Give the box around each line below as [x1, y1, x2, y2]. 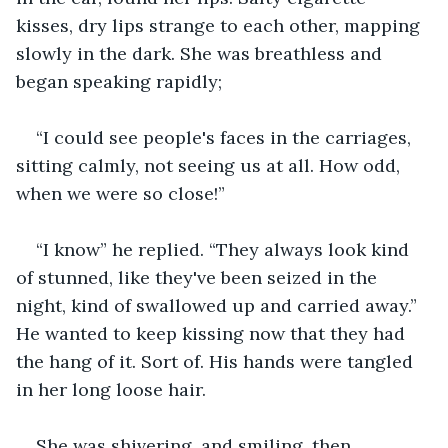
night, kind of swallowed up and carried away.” [16, 293, 422, 317]
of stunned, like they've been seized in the [16, 265, 382, 289]
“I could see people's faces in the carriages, [36, 125, 416, 149]
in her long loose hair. [16, 377, 206, 401]
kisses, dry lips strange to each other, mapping [16, 13, 425, 37]
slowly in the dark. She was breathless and [16, 41, 387, 65]
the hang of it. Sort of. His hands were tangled [16, 349, 418, 373]
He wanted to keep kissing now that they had [16, 321, 410, 345]
